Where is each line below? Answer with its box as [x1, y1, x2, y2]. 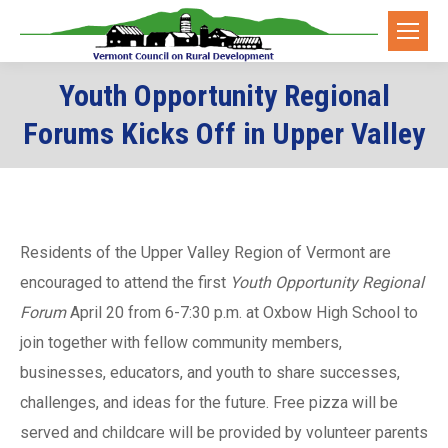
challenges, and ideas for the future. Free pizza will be [20, 393, 398, 413]
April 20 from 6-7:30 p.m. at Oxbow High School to [70, 303, 418, 323]
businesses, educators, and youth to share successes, [20, 363, 400, 383]
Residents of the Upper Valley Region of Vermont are [20, 243, 391, 263]
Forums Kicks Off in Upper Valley [23, 116, 425, 152]
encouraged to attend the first [20, 273, 230, 293]
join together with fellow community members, [20, 333, 342, 353]
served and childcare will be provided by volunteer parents [20, 423, 428, 443]
